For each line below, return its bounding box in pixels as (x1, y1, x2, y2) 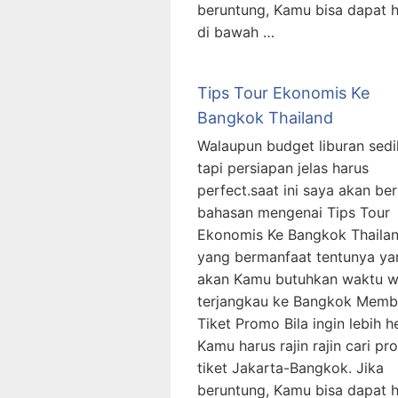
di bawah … (197, 23, 275, 42)
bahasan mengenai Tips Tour (197, 203, 390, 222)
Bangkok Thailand (197, 108, 333, 128)
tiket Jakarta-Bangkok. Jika (197, 359, 384, 378)
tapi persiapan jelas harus (197, 159, 369, 178)
